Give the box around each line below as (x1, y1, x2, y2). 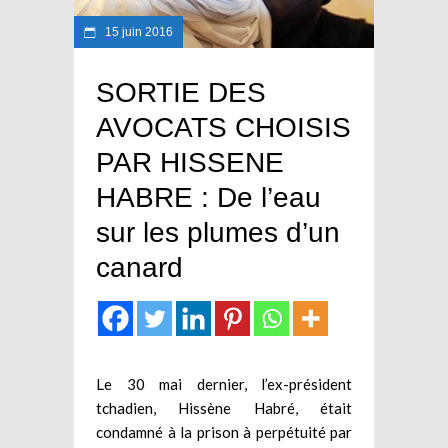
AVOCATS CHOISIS (96, 112, 351, 144)
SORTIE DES (96, 77, 266, 109)
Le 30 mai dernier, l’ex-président (96, 375, 352, 394)
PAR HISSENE (96, 147, 284, 179)
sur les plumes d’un (96, 217, 340, 249)
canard (96, 252, 183, 284)
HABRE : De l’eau (96, 182, 321, 214)
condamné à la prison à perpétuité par (96, 423, 352, 442)
